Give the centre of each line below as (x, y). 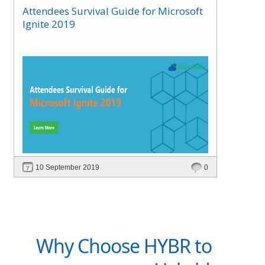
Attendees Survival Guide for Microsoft (113, 11)
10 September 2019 (67, 167)
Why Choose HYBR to (124, 245)
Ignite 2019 (49, 24)
